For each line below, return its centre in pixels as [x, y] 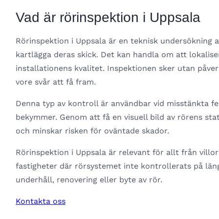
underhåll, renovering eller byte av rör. [89, 180]
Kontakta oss [41, 201]
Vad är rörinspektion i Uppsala [108, 18]
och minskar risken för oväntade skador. [92, 131]
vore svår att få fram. [56, 82]
